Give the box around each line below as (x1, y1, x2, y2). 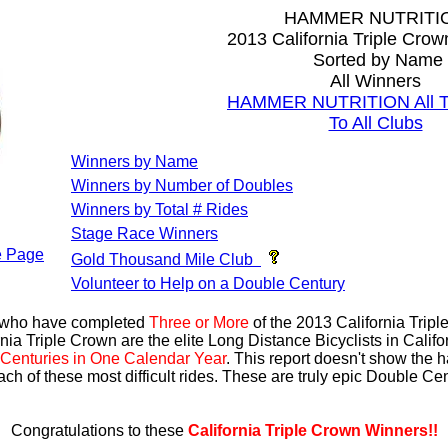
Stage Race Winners (71, 225, 218, 242)
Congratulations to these (10, 422, 188, 439)
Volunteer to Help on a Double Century (71, 275, 345, 292)
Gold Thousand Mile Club (71, 251, 253, 268)
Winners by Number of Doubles (71, 177, 293, 194)
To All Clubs (328, 113, 423, 133)
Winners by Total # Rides (71, 201, 248, 218)
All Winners (330, 71, 421, 91)
